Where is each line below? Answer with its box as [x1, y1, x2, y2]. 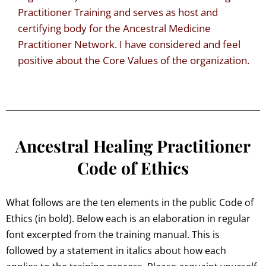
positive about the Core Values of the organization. [18, 53, 249, 68]
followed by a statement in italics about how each [6, 244, 226, 258]
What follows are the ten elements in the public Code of [6, 196, 254, 210]
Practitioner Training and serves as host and [18, 5, 218, 20]
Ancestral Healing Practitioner [15, 135, 251, 157]
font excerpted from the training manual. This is [6, 228, 220, 242]
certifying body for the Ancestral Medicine [18, 21, 211, 36]
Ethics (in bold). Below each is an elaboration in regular [6, 212, 251, 226]
